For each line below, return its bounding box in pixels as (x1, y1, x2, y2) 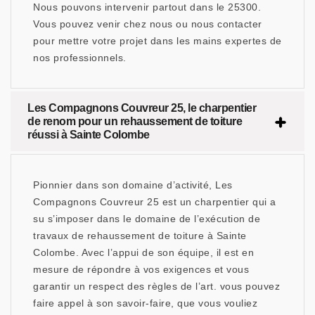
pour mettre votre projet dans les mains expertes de (33, 35, 282, 47)
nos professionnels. (33, 52, 127, 64)
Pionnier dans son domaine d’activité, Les (33, 179, 233, 191)
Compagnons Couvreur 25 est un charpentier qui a (33, 196, 276, 208)
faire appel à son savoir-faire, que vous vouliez (33, 297, 257, 309)
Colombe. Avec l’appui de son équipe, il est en (33, 247, 254, 259)
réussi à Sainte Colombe (27, 129, 150, 141)
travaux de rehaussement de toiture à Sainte (33, 230, 247, 242)
